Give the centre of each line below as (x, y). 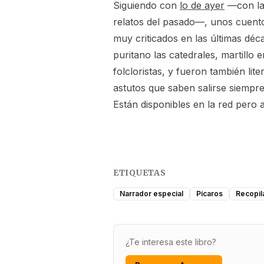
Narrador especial (151, 193)
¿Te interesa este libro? (171, 242)
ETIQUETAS (140, 172)
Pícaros (209, 193)
